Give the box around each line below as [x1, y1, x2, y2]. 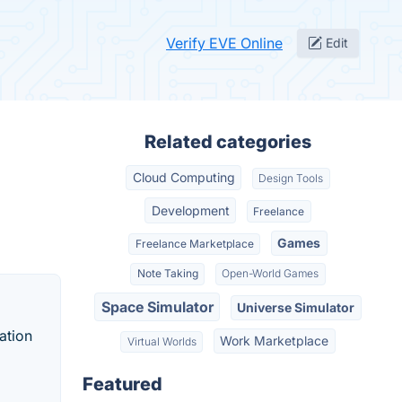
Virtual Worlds [127, 335, 197, 349]
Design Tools [258, 171, 324, 186]
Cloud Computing [132, 170, 235, 186]
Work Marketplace [220, 333, 329, 349]
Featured [83, 373, 162, 396]
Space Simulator [100, 297, 214, 316]
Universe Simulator [237, 299, 355, 315]
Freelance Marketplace [135, 236, 254, 250]
